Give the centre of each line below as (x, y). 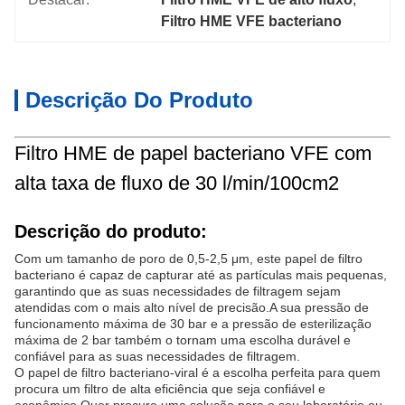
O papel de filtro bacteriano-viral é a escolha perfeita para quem (198, 372)
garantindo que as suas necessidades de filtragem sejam (178, 291)
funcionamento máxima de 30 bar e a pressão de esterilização (193, 324)
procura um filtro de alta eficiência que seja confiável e (170, 389)
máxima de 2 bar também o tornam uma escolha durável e (183, 340)
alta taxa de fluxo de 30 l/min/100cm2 (177, 183)
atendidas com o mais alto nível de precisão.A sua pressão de (192, 307)
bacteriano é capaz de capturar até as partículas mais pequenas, (201, 275)
